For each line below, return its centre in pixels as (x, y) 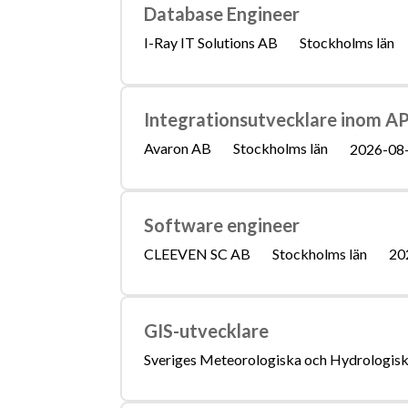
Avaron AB (177, 148)
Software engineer (221, 224)
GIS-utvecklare (206, 330)
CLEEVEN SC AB (197, 253)
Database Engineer (221, 14)
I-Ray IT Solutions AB (210, 43)
